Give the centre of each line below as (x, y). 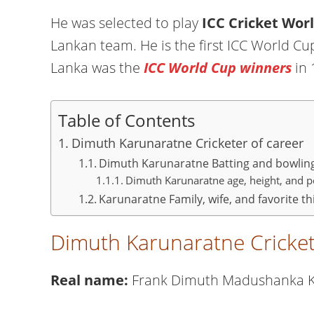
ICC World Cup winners (216, 68)
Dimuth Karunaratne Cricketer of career (187, 143)
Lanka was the (95, 68)
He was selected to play (126, 23)
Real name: (91, 280)
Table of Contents (127, 120)
